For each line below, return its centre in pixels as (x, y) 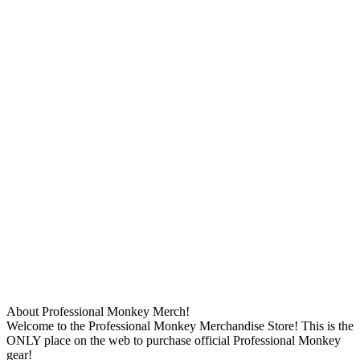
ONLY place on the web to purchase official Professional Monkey (174, 340)
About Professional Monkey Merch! (98, 311)
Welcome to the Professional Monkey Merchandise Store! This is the (180, 325)
